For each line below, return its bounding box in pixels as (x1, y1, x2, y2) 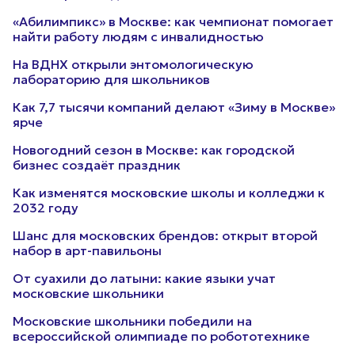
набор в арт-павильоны (13, 242, 162, 258)
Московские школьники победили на (13, 313, 252, 329)
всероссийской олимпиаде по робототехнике (13, 328, 310, 344)
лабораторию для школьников (13, 71, 210, 87)
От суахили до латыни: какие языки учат (13, 270, 276, 286)
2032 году (13, 200, 78, 216)
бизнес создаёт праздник (13, 157, 181, 173)
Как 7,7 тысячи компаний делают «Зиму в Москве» (13, 99, 335, 115)
